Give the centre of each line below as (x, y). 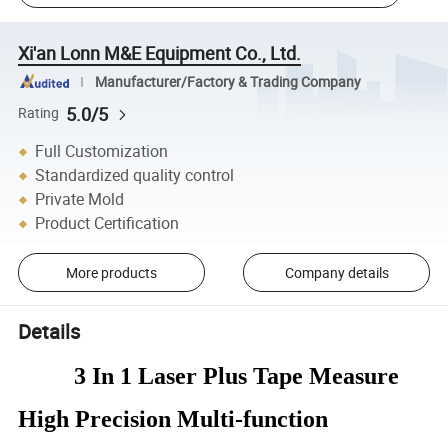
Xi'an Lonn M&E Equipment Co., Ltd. (160, 52)
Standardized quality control (135, 175)
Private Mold (80, 199)
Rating (39, 113)
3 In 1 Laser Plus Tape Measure (234, 376)
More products (111, 272)
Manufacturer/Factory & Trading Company (227, 81)
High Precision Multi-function (173, 419)
